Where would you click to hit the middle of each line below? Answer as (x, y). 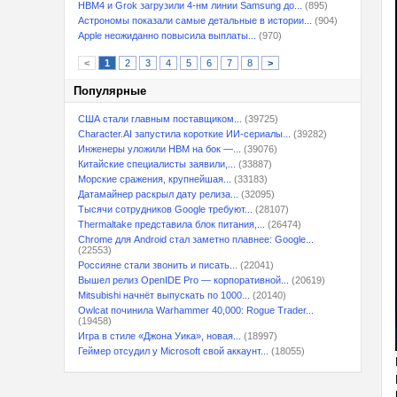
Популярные (110, 91)
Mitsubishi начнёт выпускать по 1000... (164, 295)
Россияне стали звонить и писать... (158, 265)
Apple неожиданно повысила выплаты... (167, 35)
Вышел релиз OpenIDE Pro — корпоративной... (183, 280)
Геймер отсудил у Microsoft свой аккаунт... (173, 351)
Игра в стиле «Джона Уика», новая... (160, 336)
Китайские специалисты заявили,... (157, 164)
